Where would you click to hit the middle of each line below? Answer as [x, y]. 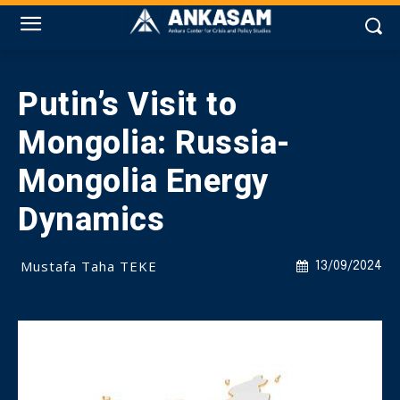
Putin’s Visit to [127, 104]
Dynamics [91, 220]
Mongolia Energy [143, 181]
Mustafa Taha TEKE [89, 266]
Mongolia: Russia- [154, 143]
